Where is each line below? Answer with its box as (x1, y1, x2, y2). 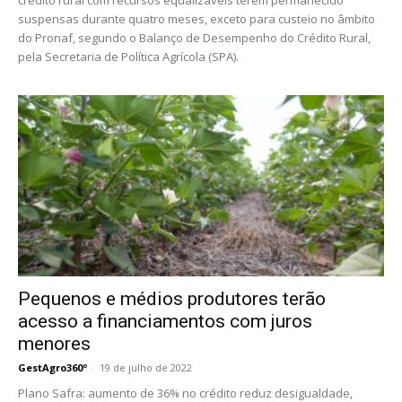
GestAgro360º (18, 360, 87, 374)
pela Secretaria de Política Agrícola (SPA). (18, 48, 239, 66)
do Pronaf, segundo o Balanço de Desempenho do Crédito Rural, (18, 30, 371, 47)
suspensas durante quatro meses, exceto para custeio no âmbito (18, 11, 375, 28)
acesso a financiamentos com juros (18, 310, 312, 332)
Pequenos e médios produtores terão (18, 287, 326, 310)
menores (18, 332, 91, 354)
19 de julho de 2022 (100, 360, 192, 374)
